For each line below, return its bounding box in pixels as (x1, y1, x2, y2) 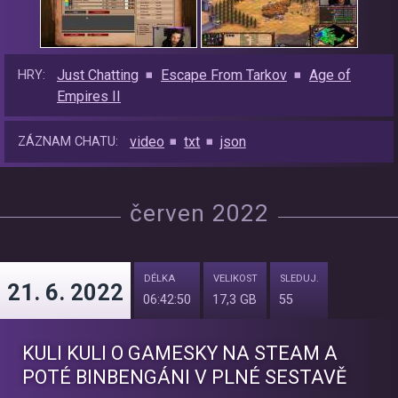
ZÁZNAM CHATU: (18, 134, 118, 150)
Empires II (57, 88, 121, 106)
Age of (308, 67, 351, 84)
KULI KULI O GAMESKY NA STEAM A (22, 342, 338, 365)
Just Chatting (57, 67, 139, 84)
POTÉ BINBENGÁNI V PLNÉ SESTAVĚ (22, 366, 346, 389)
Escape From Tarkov (160, 67, 287, 84)
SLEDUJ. (280, 273, 319, 285)
